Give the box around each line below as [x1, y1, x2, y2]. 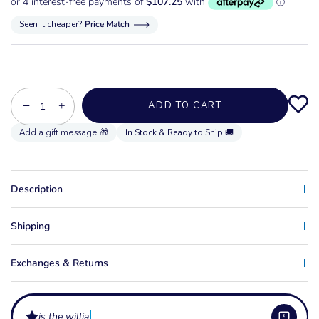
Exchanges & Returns [11, 256, 108, 271]
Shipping [11, 219, 50, 234]
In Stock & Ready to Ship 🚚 [125, 127, 234, 139]
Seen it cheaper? [19, 19, 83, 31]
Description [11, 182, 63, 197]
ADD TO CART [148, 98, 222, 112]
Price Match [85, 19, 130, 31]
